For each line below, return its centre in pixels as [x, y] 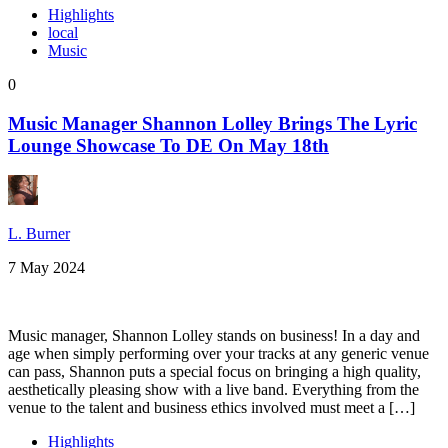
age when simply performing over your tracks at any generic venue [218, 354]
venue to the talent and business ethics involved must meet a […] [211, 408]
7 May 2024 [46, 268]
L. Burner [39, 234]
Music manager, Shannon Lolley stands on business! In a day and [214, 336]
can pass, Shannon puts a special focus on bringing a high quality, [214, 372]
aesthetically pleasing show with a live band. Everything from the [213, 390]
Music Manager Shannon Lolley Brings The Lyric [212, 123]
